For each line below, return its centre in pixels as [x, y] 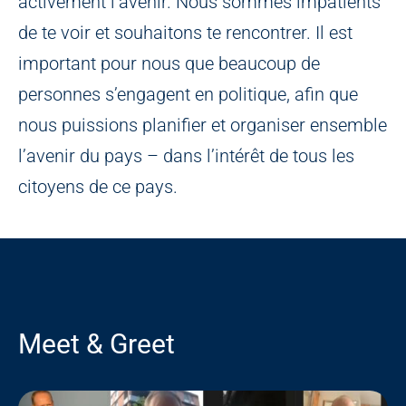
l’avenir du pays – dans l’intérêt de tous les [186, 156]
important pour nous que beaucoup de [169, 64]
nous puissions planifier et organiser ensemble [203, 126]
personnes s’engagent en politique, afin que [188, 95]
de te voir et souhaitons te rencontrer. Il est [185, 33]
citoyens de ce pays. [98, 187]
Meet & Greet [97, 344]
